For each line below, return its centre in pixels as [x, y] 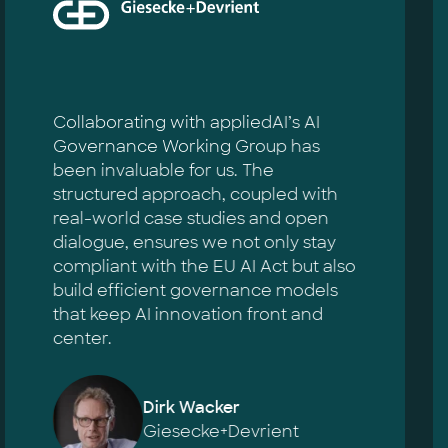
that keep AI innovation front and [187, 314]
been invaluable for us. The [163, 170]
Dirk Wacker [191, 407]
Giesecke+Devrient [220, 431]
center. [82, 338]
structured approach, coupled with [195, 194]
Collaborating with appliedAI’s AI [186, 122]
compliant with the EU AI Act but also [204, 266]
